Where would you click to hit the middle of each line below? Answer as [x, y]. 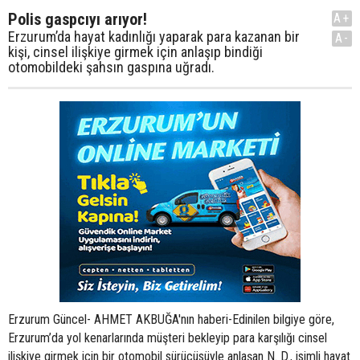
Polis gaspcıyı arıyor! [78, 19]
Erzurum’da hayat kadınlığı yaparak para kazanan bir [154, 37]
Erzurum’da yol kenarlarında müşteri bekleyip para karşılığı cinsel [168, 338]
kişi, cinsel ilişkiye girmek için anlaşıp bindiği [135, 52]
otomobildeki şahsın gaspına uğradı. [111, 67]
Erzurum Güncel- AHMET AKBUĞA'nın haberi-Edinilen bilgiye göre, [171, 319]
